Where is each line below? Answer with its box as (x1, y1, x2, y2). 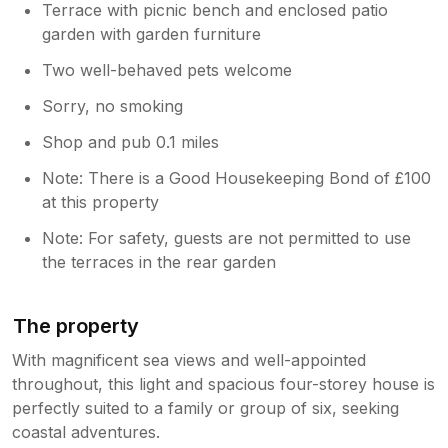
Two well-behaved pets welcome (42, 59, 293, 80)
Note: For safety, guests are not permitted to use (42, 227, 412, 248)
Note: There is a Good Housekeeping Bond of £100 (42, 167, 432, 188)
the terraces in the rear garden (42, 251, 277, 272)
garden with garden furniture (42, 23, 262, 44)
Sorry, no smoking (42, 95, 184, 116)
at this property (42, 191, 160, 212)
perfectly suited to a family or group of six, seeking (12, 397, 399, 418)
